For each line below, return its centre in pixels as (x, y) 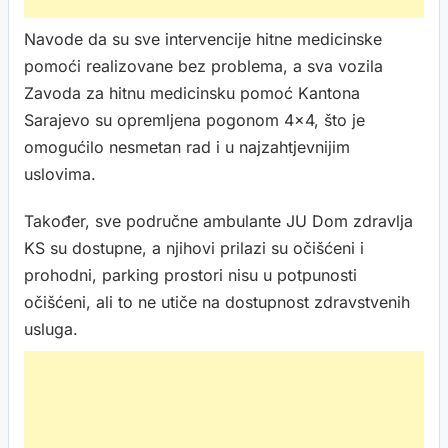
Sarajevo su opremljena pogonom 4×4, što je (194, 120)
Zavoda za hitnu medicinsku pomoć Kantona (192, 93)
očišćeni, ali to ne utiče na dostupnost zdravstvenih (217, 302)
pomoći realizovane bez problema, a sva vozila (203, 66)
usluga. (51, 329)
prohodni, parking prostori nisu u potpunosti (190, 275)
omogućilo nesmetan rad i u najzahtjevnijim (187, 147)
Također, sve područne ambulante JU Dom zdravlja (218, 221)
